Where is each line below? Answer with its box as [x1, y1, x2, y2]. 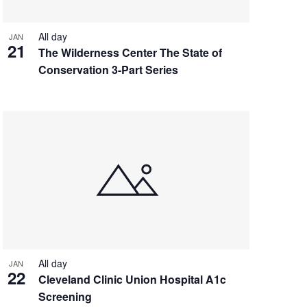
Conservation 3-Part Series [38, 61, 178, 77]
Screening [38, 288, 92, 304]
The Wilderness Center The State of [38, 44, 222, 60]
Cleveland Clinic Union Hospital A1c [38, 271, 226, 287]
